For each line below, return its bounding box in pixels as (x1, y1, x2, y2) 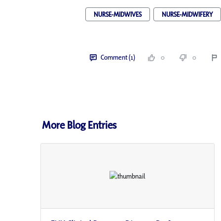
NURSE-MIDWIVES (93, 10, 142, 19)
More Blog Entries (42, 118, 117, 132)
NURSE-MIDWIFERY (161, 10, 213, 19)
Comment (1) (100, 53, 135, 62)
